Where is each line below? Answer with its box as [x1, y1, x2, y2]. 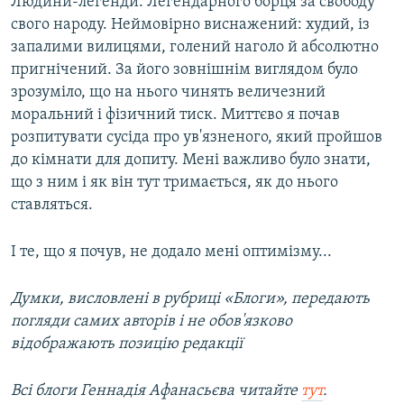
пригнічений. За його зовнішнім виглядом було [11, 61, 358, 79]
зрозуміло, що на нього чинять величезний [11, 84, 326, 102]
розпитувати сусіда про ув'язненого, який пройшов [11, 129, 382, 147]
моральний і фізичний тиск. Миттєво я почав [11, 106, 340, 124]
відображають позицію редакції [11, 335, 243, 353]
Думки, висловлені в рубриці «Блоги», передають [11, 290, 370, 308]
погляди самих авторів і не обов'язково [11, 313, 292, 331]
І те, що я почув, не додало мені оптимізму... [11, 243, 332, 262]
